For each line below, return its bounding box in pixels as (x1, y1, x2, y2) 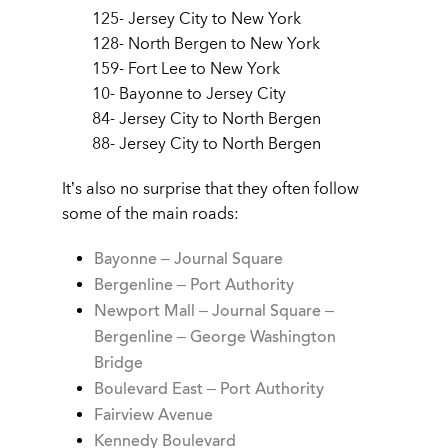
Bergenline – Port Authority (94, 275, 294, 295)
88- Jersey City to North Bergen (92, 134, 321, 153)
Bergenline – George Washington (94, 327, 336, 347)
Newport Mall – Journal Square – (94, 301, 334, 321)
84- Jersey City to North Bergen (92, 109, 321, 128)
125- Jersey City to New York (92, 9, 301, 28)
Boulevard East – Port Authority (94, 379, 324, 399)
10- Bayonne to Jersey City (92, 84, 286, 103)
